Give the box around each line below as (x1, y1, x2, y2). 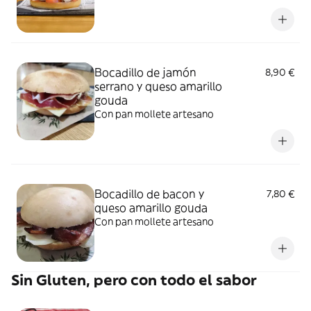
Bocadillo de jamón (94, 65, 196, 79)
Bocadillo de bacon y (94, 187, 204, 201)
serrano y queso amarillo (94, 79, 222, 93)
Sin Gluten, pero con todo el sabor (11, 271, 257, 289)
